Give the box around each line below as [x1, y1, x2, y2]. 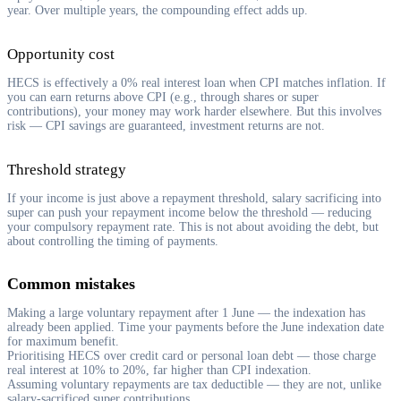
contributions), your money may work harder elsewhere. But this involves [7, 104, 381, 118]
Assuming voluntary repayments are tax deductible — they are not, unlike [7, 377, 381, 391]
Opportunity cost [7, 45, 115, 63]
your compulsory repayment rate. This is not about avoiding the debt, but [7, 219, 379, 234]
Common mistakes [7, 274, 135, 293]
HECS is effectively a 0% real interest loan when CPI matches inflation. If [7, 75, 386, 90]
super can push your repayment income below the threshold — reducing [7, 205, 371, 219]
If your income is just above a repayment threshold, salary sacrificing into [7, 191, 381, 205]
